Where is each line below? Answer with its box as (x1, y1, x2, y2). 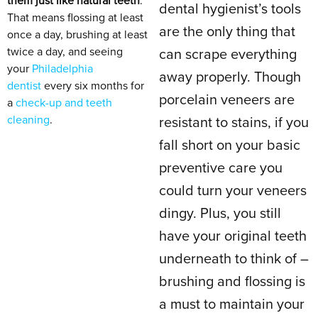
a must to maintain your (159, 296, 305, 313)
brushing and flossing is (159, 273, 305, 290)
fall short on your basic (159, 137, 300, 154)
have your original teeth (159, 228, 307, 245)
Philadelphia (32, 62, 93, 76)
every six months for (41, 79, 144, 93)
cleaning (7, 113, 50, 127)
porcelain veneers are (159, 92, 295, 109)
